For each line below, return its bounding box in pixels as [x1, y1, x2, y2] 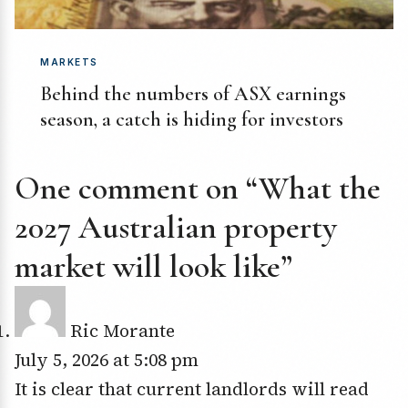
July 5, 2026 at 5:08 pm [15, 348, 199, 372]
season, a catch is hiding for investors [40, 107, 343, 132]
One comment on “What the [15, 168, 381, 209]
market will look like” [15, 247, 292, 287]
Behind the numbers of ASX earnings [40, 82, 346, 107]
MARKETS [40, 56, 98, 68]
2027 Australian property [15, 208, 337, 248]
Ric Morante [70, 319, 175, 343]
